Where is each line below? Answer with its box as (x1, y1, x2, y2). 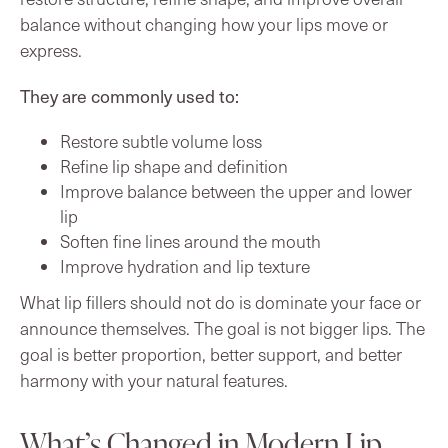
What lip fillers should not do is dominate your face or (20, 289, 421, 314)
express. (20, 37, 82, 62)
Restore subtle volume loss (60, 128, 262, 153)
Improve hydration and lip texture (60, 253, 310, 278)
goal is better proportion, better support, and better (20, 341, 402, 366)
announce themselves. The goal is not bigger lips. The (20, 315, 425, 340)
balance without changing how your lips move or (20, 11, 388, 36)
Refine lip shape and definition (60, 153, 288, 178)
